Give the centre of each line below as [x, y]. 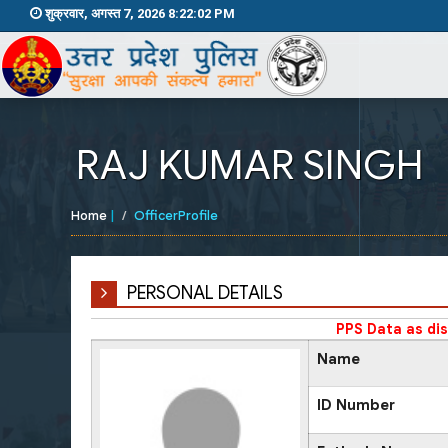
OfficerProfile [176, 215]
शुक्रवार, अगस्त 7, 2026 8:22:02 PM [140, 13]
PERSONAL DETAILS [205, 292]
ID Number [356, 404]
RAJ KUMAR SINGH [250, 164]
